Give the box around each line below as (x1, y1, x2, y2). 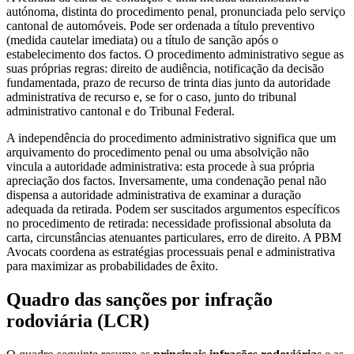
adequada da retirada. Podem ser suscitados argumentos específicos (6, 202, 340, 217)
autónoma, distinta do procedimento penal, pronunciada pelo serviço (6, 5, 345, 19)
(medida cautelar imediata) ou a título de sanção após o (6, 33, 278, 47)
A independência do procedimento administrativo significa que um (6, 131, 336, 145)
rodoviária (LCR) (6, 311, 149, 332)
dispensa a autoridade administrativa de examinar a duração (6, 188, 301, 202)
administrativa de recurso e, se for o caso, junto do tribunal (6, 90, 296, 104)
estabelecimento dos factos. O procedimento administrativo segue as (6, 47, 344, 62)
